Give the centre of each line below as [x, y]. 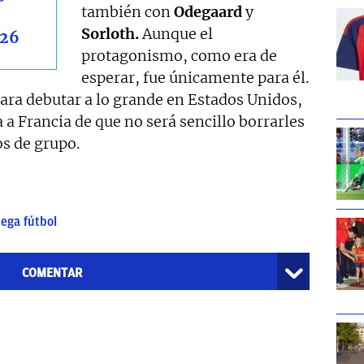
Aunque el [176, 34]
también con [128, 12]
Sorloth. [110, 34]
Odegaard [208, 12]
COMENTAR [52, 273]
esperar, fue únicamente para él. [195, 78]
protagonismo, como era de [180, 56]
